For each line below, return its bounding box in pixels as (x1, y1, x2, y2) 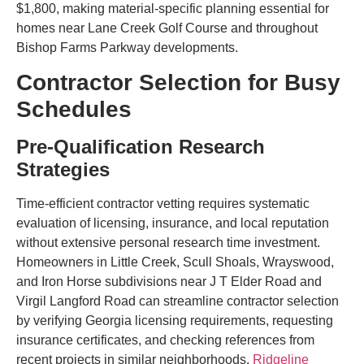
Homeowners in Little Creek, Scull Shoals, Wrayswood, (16, 254, 334, 269)
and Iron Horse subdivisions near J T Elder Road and (16, 274, 322, 288)
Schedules (16, 96, 132, 122)
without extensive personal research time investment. (16, 235, 320, 249)
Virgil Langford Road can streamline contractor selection (16, 293, 339, 308)
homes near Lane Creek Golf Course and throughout (16, 20, 318, 35)
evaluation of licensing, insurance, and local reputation (16, 215, 329, 230)
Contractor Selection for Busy (16, 69, 340, 95)
